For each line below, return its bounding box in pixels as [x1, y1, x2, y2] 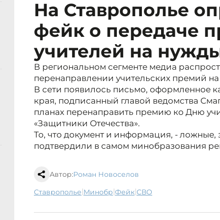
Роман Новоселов [73, 170, 139, 179]
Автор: [50, 170, 73, 179]
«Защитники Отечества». [34, 118, 140, 129]
